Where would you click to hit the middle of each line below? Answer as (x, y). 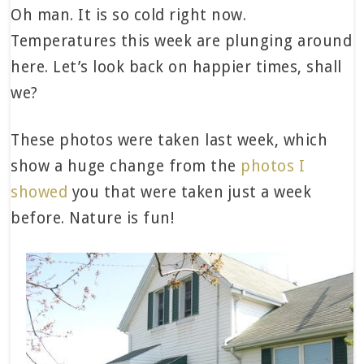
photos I (273, 166)
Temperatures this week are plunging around (182, 41)
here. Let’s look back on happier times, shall (176, 67)
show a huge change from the (126, 166)
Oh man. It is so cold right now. (129, 15)
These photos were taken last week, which (169, 140)
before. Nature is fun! (93, 218)
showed (39, 192)
